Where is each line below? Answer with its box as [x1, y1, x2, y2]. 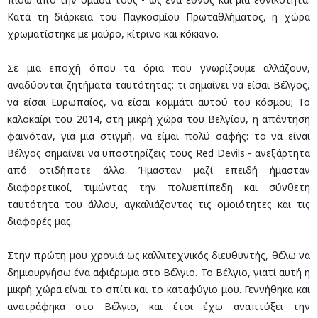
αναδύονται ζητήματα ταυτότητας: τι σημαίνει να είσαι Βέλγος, [7, 77, 310, 92]
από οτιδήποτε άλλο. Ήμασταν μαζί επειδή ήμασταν [7, 163, 310, 177]
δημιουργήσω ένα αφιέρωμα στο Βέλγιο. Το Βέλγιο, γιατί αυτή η [7, 265, 310, 279]
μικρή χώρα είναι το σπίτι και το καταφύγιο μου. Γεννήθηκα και [7, 282, 310, 296]
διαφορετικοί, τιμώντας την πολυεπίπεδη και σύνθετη [7, 180, 310, 194]
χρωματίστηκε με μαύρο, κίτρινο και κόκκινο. [7, 26, 219, 40]
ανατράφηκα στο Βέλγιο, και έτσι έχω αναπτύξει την [7, 299, 310, 313]
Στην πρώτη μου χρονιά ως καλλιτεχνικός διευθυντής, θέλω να [7, 248, 310, 262]
